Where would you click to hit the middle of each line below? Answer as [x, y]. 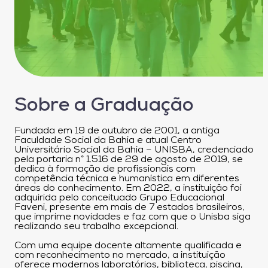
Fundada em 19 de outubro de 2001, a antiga [117, 131]
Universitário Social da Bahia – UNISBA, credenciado [134, 150]
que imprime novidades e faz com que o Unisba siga [133, 217]
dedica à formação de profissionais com [105, 169]
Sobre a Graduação [104, 106]
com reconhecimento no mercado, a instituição [120, 255]
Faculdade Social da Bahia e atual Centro [108, 140]
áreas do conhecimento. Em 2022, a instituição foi [128, 188]
